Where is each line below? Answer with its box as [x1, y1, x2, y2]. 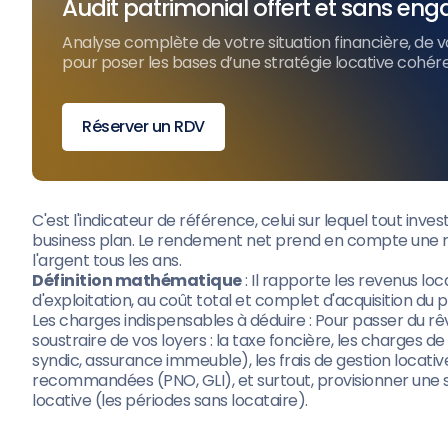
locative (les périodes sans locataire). [32, 389, 308, 412]
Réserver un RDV [82, 115, 205, 138]
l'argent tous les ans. [32, 249, 181, 272]
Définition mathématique [32, 269, 242, 292]
